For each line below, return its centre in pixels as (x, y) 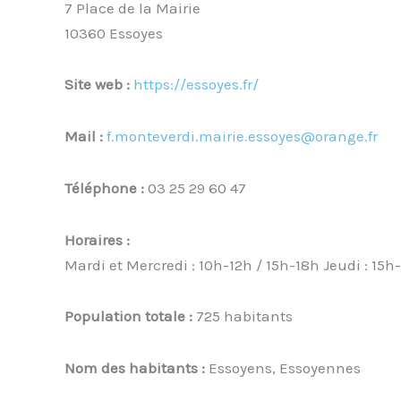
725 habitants (244, 316)
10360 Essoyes (114, 33)
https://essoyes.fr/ (196, 85)
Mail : (85, 137)
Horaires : (97, 239)
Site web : (99, 85)
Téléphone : (106, 188)
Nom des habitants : (137, 368)
